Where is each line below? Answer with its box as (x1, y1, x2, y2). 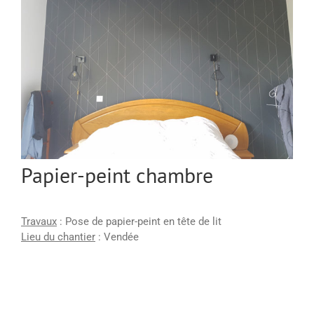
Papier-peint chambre (21, 161, 213, 189)
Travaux (21, 215, 57, 228)
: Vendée (95, 231, 139, 244)
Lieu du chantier (21, 231, 95, 244)
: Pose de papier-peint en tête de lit (57, 215, 221, 228)
